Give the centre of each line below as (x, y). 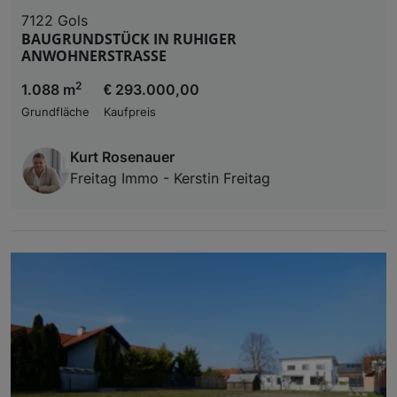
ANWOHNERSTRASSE (94, 55)
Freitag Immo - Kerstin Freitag (170, 178)
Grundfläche (55, 112)
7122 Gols (54, 20)
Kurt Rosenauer (122, 156)
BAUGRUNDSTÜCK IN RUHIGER (129, 39)
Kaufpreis (130, 112)
